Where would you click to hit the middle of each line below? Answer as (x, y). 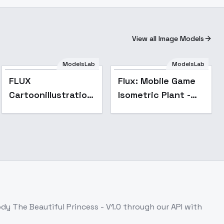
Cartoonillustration (50, 95)
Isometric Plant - (154, 95)
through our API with (161, 207)
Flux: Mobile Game (157, 81)
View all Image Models (168, 38)
